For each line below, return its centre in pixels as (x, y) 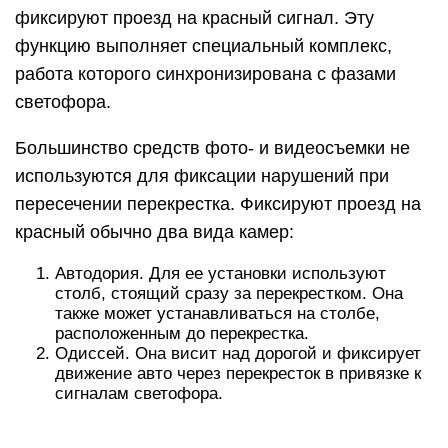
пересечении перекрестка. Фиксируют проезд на (218, 204)
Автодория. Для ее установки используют (220, 273)
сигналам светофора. (139, 393)
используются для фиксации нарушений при (202, 176)
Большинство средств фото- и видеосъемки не (212, 148)
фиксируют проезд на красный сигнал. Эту (194, 18)
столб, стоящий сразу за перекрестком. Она (229, 293)
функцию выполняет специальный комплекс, (203, 46)
